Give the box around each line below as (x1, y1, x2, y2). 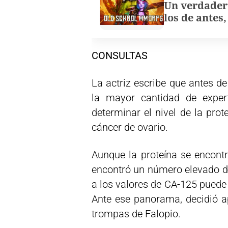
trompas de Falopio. (92, 208, 181, 220)
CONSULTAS (92, 49, 148, 62)
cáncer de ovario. (92, 121, 168, 133)
